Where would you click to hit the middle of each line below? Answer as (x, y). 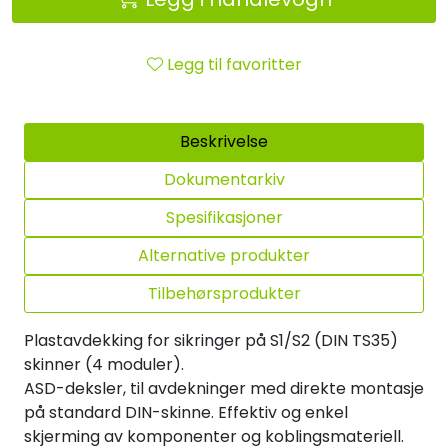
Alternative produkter (224, 255)
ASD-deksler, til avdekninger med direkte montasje (224, 388)
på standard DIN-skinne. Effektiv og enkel (186, 412)
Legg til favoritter (234, 64)
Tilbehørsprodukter (224, 293)
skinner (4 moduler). (104, 364)
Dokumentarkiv (224, 179)
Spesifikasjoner (224, 217)
